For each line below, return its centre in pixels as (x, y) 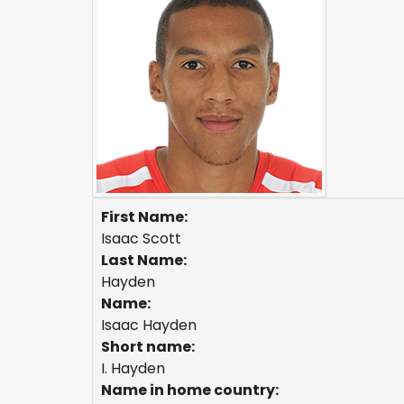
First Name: (144, 217)
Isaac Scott (141, 239)
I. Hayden (133, 368)
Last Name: (144, 260)
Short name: (148, 347)
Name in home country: (190, 390)
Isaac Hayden (149, 325)
